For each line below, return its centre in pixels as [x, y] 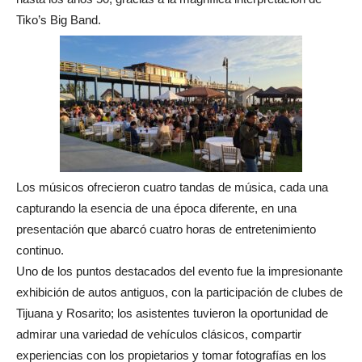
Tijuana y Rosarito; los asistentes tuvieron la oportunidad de [172, 313]
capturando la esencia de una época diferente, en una [156, 208]
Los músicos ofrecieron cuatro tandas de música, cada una [172, 187]
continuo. [40, 250]
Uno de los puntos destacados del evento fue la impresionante [179, 271]
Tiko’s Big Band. [59, 19]
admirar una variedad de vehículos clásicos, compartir [159, 334]
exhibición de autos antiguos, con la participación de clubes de [179, 292]
